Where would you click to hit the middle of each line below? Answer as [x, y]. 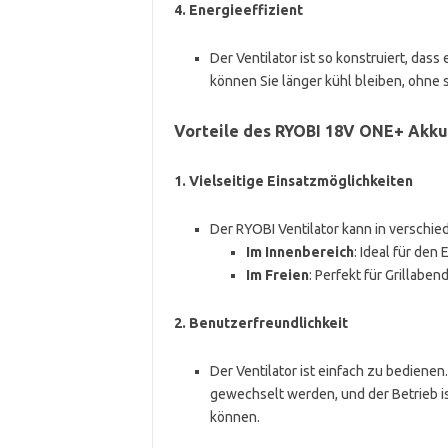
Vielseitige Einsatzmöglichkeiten [300, 180]
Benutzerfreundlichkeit [268, 322]
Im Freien [277, 274]
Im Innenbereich [299, 251]
